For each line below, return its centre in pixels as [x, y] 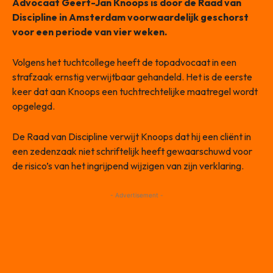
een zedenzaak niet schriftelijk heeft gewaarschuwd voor [132, 151]
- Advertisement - [136, 195]
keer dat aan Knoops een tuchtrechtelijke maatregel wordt [135, 92]
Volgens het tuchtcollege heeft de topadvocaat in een [124, 62]
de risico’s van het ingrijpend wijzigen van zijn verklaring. [128, 166]
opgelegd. [34, 106]
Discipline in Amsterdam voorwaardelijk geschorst [130, 17]
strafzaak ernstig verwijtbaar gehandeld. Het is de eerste [132, 77]
